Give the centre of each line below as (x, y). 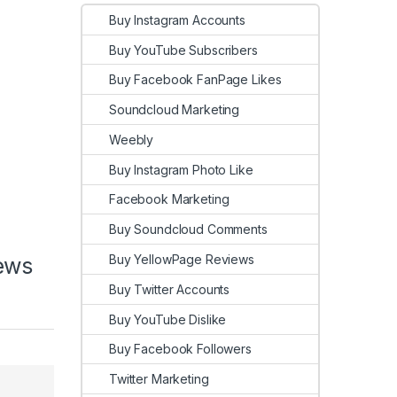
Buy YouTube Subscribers (183, 50)
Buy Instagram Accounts (177, 19)
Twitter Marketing (159, 379)
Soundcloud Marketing (175, 110)
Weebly (132, 139)
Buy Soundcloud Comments (188, 230)
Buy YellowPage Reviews (182, 260)
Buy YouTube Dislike (168, 319)
